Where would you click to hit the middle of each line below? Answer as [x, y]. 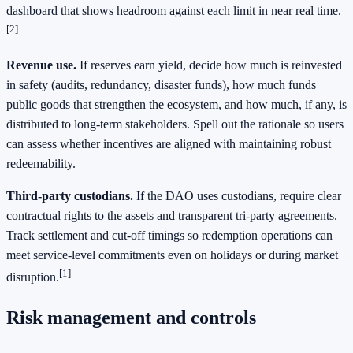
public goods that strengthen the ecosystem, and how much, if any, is [176, 105]
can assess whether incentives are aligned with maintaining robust [169, 144]
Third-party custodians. [70, 196]
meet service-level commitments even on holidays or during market [172, 255]
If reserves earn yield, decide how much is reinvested [209, 65]
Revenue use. [41, 65]
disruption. [33, 277]
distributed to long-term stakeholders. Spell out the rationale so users [175, 124]
